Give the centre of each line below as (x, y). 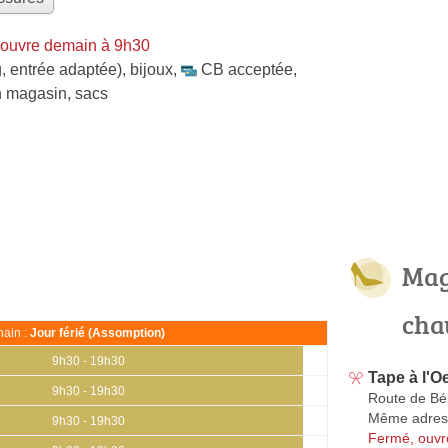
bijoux (151, 69)
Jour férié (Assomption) (97, 332)
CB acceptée (247, 69)
